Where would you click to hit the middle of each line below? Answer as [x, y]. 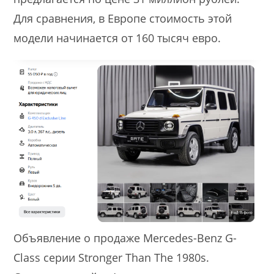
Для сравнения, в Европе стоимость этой [123, 18]
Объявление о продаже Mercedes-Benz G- [125, 238]
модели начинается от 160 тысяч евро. [117, 38]
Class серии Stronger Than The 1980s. [112, 258]
